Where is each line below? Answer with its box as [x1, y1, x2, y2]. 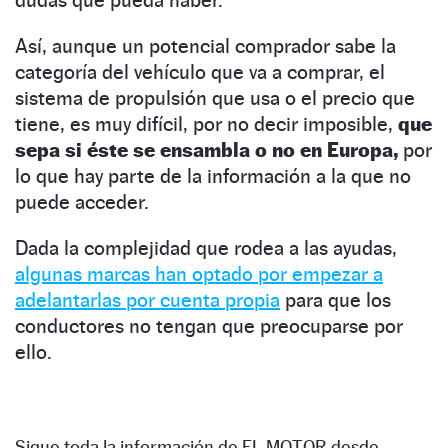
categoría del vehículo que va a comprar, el [15, 60, 385, 85]
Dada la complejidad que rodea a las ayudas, [15, 236, 397, 261]
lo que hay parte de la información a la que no [15, 164, 411, 189]
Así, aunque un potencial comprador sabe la [15, 34, 396, 59]
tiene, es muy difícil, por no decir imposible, [15, 112, 398, 137]
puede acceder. [15, 190, 149, 215]
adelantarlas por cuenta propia [15, 288, 280, 313]
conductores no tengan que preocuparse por [15, 314, 403, 339]
